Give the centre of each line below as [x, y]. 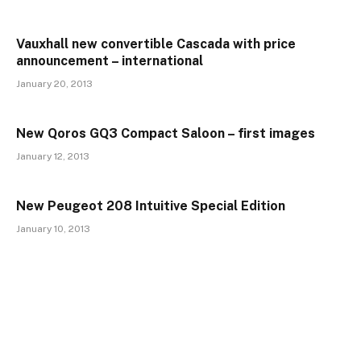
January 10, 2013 [53, 229]
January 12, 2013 [53, 157]
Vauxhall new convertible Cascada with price [156, 44]
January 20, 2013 [54, 84]
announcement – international [110, 61]
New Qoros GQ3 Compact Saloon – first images [166, 134]
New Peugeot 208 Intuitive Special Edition [151, 206]
